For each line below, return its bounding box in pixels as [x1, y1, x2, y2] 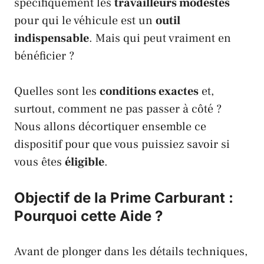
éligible [65, 154, 104, 170]
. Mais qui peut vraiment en [89, 30, 231, 46]
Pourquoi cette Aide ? [14, 207, 163, 225]
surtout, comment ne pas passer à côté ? [14, 101, 222, 117]
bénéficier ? [14, 48, 74, 64]
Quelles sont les [14, 83, 100, 99]
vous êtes [14, 154, 65, 170]
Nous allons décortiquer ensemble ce [14, 118, 206, 134]
